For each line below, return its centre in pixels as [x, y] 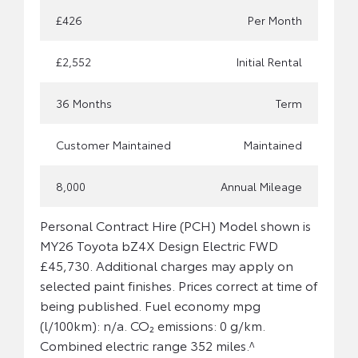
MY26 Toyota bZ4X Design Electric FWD [159, 245]
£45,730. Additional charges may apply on [167, 265]
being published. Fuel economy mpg [150, 304]
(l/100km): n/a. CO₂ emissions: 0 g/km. [153, 324]
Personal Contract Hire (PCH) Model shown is [175, 225]
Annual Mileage [261, 186]
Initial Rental [269, 61]
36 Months [84, 103]
